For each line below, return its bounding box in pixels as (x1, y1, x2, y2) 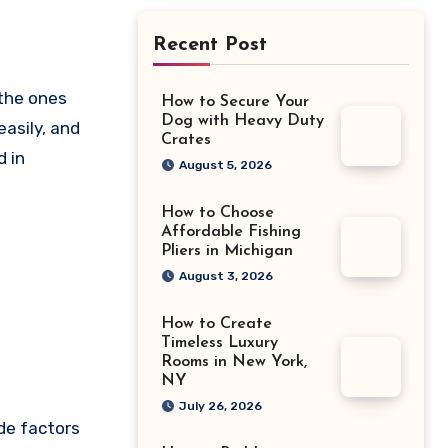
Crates (161, 132, 211, 149)
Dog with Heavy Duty (161, 113, 324, 130)
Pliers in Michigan (161, 243, 293, 260)
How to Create (161, 316, 272, 333)
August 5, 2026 (179, 158, 272, 173)
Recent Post (153, 35, 267, 56)
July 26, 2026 (179, 399, 262, 414)
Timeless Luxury (161, 335, 278, 352)
